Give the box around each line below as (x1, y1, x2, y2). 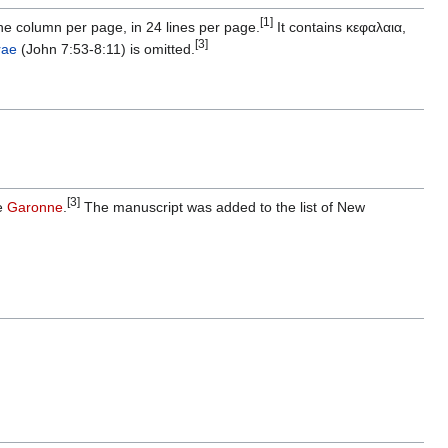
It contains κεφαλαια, (273, 19, 406, 36)
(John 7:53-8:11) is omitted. (17, 41, 195, 58)
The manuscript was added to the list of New (80, 199, 365, 216)
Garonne (7, 199, 63, 216)
